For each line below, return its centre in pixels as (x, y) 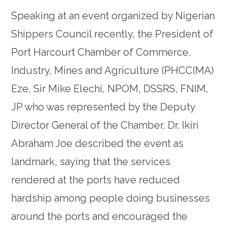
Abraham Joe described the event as (98, 144)
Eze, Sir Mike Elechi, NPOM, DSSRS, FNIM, (110, 89)
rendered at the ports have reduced (96, 180)
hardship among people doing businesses (111, 198)
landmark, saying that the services (91, 162)
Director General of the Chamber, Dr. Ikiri (105, 125)
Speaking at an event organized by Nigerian (113, 16)
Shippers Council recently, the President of (112, 34)
